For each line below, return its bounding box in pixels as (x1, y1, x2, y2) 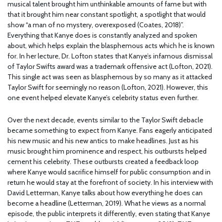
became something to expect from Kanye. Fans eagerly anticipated (7, 126, 212, 135)
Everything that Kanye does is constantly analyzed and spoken (7, 31, 197, 40)
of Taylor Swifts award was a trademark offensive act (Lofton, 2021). (7, 62, 213, 71)
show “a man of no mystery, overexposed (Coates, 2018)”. (7, 20, 184, 30)
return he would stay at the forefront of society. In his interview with (7, 178, 213, 187)
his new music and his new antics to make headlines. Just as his (7, 136, 199, 146)
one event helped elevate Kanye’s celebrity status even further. (7, 93, 199, 103)
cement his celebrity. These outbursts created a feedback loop (7, 157, 199, 166)
